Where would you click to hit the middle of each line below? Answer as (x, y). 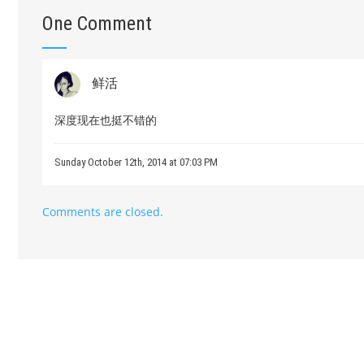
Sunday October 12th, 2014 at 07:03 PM (136, 162)
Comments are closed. (103, 212)
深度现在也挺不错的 (106, 120)
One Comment (97, 24)
